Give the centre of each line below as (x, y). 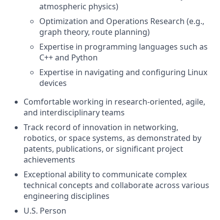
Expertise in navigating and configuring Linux (123, 72)
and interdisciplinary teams (74, 112)
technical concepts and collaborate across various (116, 185)
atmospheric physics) (79, 6)
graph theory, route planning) (95, 32)
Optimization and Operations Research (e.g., (122, 21)
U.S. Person (45, 211)
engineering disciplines (67, 196)
